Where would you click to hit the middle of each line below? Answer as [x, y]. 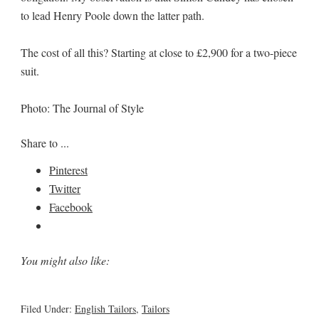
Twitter [64, 188]
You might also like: [65, 260]
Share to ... [45, 142]
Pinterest [68, 169]
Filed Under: [47, 308]
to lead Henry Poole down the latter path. [112, 15]
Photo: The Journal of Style [82, 108]
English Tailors [105, 308]
